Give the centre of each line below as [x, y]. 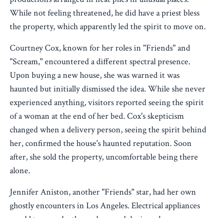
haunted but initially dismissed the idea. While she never [108, 89]
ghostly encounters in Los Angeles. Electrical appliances [105, 206]
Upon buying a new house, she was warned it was [95, 75]
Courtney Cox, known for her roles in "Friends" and [100, 48]
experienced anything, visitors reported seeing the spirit [107, 103]
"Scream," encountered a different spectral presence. [100, 62]
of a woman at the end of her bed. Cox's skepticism [97, 116]
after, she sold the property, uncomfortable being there [104, 157]
